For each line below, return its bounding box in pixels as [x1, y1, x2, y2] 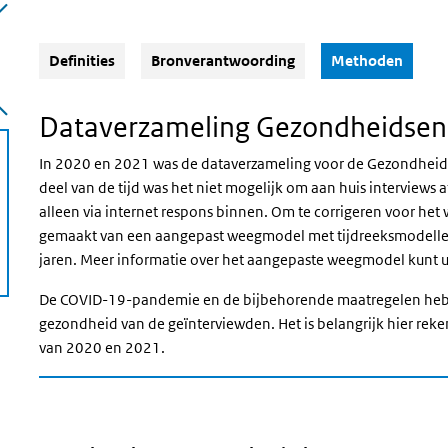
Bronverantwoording [151, 51, 295, 70]
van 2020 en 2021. [39, 338, 165, 357]
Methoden [331, 51, 403, 70]
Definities [49, 51, 115, 70]
